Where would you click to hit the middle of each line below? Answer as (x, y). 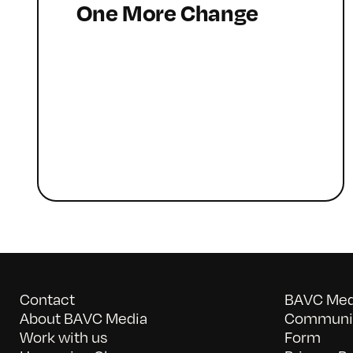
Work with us (63, 336)
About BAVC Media (83, 317)
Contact (47, 298)
